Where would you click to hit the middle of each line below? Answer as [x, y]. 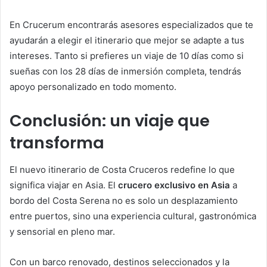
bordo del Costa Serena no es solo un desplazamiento [124, 200]
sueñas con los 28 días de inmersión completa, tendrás [125, 72]
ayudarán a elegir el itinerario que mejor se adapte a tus [127, 41]
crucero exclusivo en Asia [174, 185]
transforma [57, 143]
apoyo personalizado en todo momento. [93, 87]
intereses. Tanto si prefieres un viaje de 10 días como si [127, 56]
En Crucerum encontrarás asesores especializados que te [131, 25]
